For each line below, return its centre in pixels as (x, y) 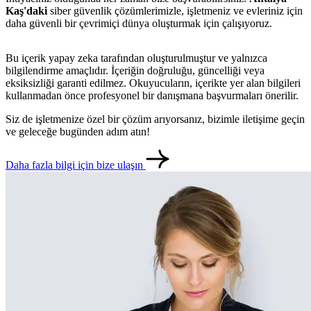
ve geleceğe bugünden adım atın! (78, 132)
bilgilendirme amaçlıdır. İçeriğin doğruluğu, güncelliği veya (135, 71)
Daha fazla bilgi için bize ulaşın (76, 165)
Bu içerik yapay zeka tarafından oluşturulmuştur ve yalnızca (136, 58)
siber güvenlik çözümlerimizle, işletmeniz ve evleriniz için (175, 11)
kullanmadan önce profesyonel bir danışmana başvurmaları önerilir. (152, 96)
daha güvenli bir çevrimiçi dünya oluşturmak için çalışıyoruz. (139, 24)
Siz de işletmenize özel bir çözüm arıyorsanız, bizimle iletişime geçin (155, 119)
